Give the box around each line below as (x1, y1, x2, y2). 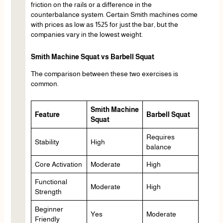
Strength (34, 188, 62, 196)
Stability (34, 138, 59, 146)
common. (30, 79, 59, 88)
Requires (146, 133, 175, 141)
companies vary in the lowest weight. (30, 30, 143, 39)
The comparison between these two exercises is (30, 69, 178, 78)
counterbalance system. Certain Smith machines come (30, 10, 198, 19)
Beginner (34, 205, 63, 214)
